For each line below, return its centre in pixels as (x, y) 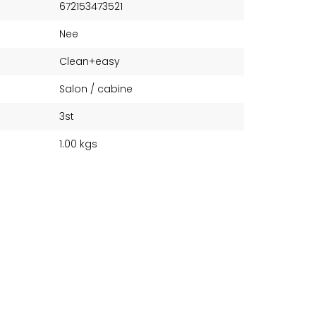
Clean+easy (89, 61)
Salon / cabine (96, 89)
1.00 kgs (78, 144)
